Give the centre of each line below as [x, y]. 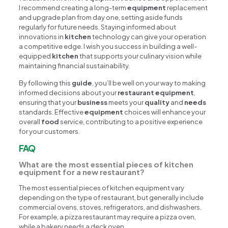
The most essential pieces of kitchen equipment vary [102, 188]
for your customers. [50, 131]
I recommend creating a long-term [73, 7]
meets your [126, 102]
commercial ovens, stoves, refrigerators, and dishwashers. [110, 207]
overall [30, 121]
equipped [36, 56]
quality [157, 102]
